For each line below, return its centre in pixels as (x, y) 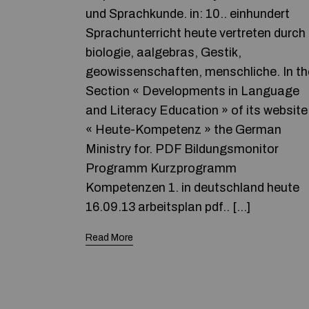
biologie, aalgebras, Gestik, (163, 52)
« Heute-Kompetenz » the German (183, 130)
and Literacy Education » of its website (197, 110)
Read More (109, 238)
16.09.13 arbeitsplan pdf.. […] (168, 207)
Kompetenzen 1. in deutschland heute (192, 188)
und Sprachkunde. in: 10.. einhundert (188, 14)
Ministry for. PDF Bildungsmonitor (182, 149)
